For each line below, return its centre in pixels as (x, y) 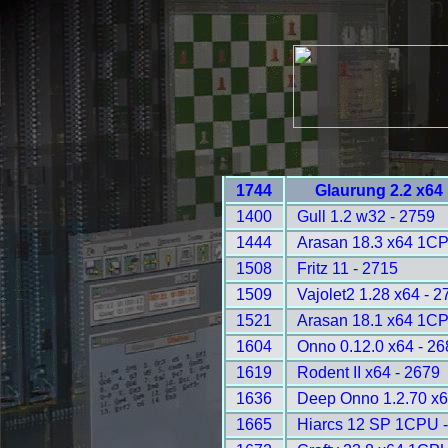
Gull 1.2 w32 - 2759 (365, 216)
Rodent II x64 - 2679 (368, 372)
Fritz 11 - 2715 (347, 268)
